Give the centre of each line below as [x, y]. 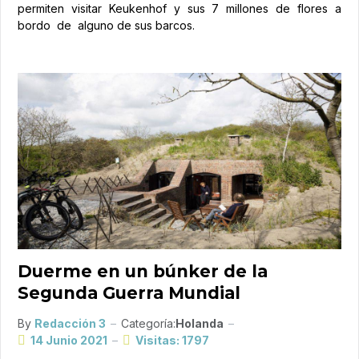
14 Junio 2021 [69, 341]
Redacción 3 [70, 324]
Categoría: [148, 324]
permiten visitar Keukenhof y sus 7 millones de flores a [179, 9]
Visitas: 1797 [172, 341]
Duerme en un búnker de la [143, 272]
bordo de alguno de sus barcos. [106, 26]
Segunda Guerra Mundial [129, 293]
